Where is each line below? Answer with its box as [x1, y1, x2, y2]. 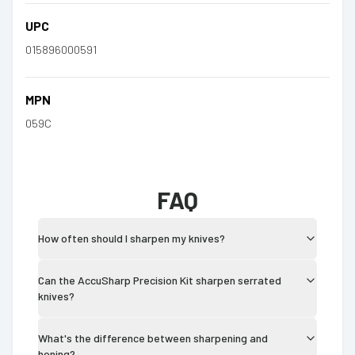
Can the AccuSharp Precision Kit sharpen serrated [38, 273, 281, 287]
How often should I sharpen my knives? [38, 231, 225, 245]
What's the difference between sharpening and [38, 330, 268, 345]
